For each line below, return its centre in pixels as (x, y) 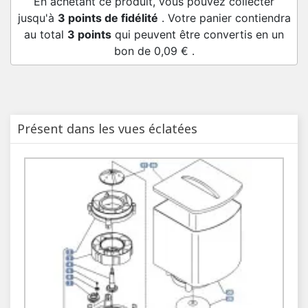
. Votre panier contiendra (224, 18)
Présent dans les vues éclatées (107, 129)
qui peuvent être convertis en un (198, 35)
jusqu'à (37, 18)
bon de (134, 51)
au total (46, 35)
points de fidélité (111, 18)
